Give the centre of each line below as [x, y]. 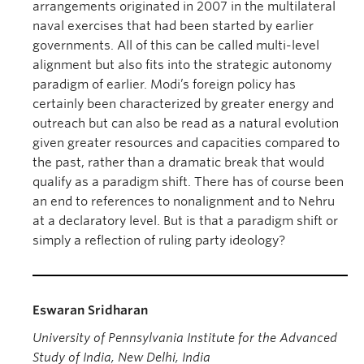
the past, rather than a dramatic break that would [178, 162]
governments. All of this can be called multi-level [176, 45]
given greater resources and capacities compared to [186, 143]
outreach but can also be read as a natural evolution [186, 123]
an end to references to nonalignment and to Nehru [184, 201]
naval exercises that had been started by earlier [173, 26]
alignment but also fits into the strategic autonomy [182, 65]
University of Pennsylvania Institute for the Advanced [185, 338]
